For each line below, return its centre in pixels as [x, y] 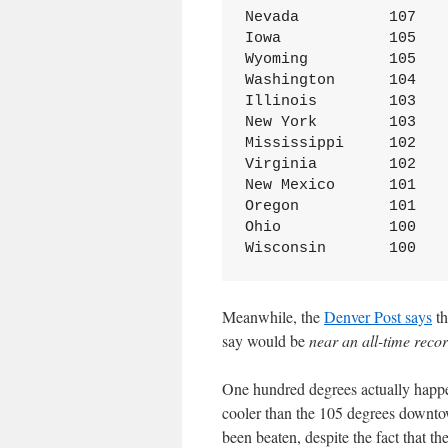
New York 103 [280, 122]
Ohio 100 [262, 227]
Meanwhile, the [273, 316]
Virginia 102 [280, 164]
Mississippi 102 [294, 143]
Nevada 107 [271, 17]
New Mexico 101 [289, 185]
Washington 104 [289, 80]
